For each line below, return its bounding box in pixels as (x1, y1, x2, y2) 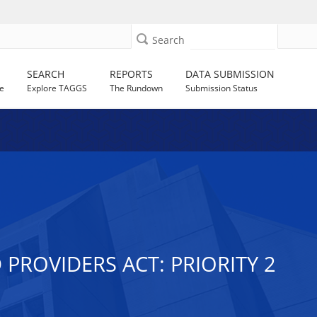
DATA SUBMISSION (185, 67, 275, 81)
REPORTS (110, 67, 154, 81)
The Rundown (110, 82, 163, 94)
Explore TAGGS (27, 82, 88, 94)
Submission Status (185, 82, 258, 94)
